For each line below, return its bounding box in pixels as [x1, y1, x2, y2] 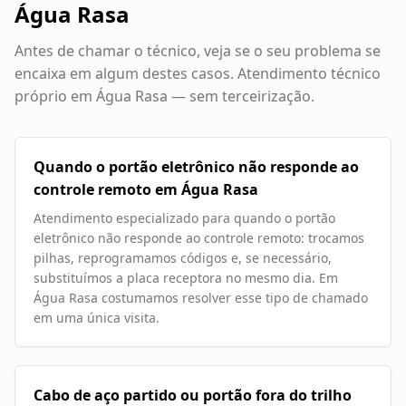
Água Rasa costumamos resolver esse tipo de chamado [34, 289, 368, 307]
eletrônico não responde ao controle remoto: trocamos [34, 229, 364, 247]
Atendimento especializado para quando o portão [34, 209, 335, 227]
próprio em [14, 86, 96, 107]
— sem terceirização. [168, 86, 314, 107]
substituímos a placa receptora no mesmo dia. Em [34, 269, 338, 287]
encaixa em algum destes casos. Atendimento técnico [14, 63, 381, 84]
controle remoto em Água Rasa [34, 179, 258, 200]
